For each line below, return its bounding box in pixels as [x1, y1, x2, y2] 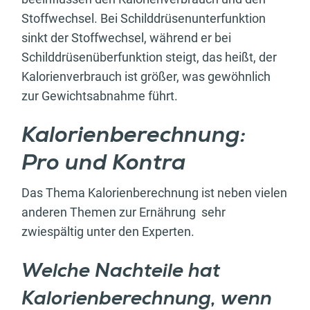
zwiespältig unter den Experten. [21, 224, 194, 239]
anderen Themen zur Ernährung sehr [21, 204, 226, 219]
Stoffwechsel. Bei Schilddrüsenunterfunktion [21, 10, 266, 26]
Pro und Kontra [21, 152, 185, 175]
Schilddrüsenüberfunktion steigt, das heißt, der [21, 49, 277, 64]
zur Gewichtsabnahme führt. [21, 88, 178, 103]
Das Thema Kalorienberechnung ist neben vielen [21, 185, 287, 200]
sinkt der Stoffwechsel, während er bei [21, 30, 231, 45]
